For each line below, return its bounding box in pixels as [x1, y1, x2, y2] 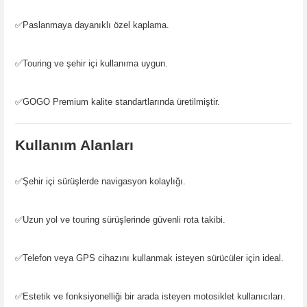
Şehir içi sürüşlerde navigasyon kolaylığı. [23, 176, 186, 187]
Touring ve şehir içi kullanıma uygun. [23, 58, 168, 69]
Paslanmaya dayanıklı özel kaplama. [23, 20, 169, 31]
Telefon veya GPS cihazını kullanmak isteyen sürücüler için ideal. [23, 253, 284, 264]
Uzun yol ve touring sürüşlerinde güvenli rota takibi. [23, 214, 225, 225]
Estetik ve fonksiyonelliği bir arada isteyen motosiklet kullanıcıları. [23, 291, 286, 302]
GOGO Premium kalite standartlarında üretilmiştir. [23, 97, 220, 108]
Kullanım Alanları [15, 137, 134, 154]
